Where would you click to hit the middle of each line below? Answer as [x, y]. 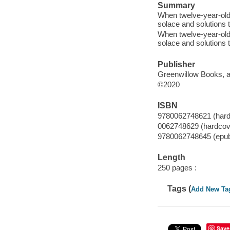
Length [171, 158]
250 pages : [177, 167]
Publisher [176, 64]
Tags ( [179, 189]
